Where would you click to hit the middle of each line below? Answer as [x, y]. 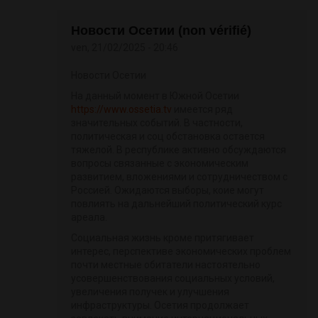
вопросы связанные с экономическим [160, 164]
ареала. [89, 218]
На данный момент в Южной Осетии [155, 96]
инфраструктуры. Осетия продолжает [160, 306]
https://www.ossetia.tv [121, 110]
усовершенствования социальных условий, [173, 279]
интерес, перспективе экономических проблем [181, 252]
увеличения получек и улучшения [150, 292]
